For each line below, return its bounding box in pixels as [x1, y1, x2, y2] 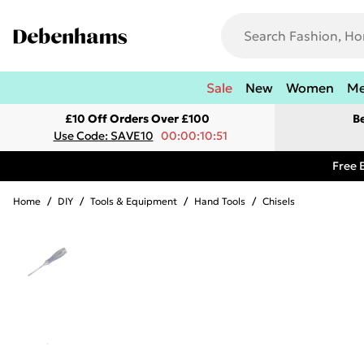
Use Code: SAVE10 [53, 128, 154, 143]
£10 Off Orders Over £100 [65, 111, 210, 126]
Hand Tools [194, 195, 245, 207]
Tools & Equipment [90, 195, 177, 207]
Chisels [262, 195, 295, 207]
